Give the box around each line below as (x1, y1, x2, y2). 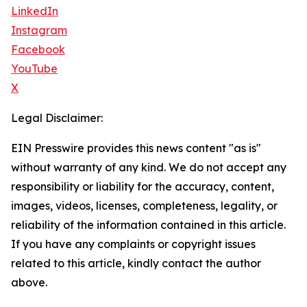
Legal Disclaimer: (11, 111, 103, 125)
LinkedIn (11, 4, 58, 19)
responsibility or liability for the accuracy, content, (11, 180, 274, 194)
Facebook (11, 42, 65, 57)
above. (11, 275, 47, 290)
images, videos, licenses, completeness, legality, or (11, 199, 278, 213)
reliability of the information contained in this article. (11, 218, 286, 232)
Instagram (11, 23, 67, 38)
